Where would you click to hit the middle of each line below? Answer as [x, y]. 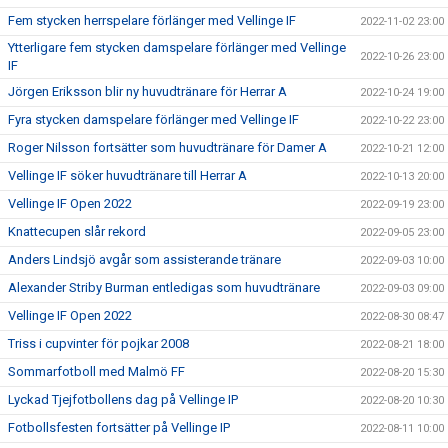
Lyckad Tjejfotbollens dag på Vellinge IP [123, 399]
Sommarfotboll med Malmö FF [96, 371]
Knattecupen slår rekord [77, 231]
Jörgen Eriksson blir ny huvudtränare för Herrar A [147, 91]
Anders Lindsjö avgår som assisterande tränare [144, 259]
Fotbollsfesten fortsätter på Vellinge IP [119, 427]
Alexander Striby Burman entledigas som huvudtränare [164, 287]
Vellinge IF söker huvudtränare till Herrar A [127, 175]
